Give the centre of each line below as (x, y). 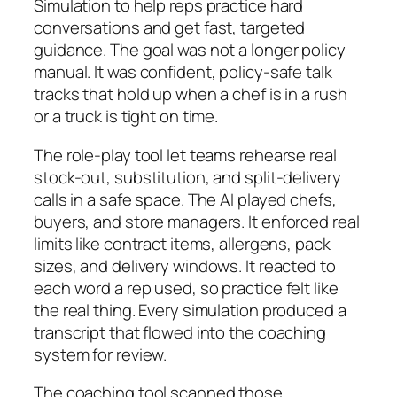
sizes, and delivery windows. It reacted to (185, 265)
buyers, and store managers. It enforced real (197, 221)
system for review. (101, 354)
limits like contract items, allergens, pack (182, 243)
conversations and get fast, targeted (170, 28)
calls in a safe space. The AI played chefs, (185, 199)
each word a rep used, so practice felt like (186, 288)
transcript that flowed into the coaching (180, 332)
